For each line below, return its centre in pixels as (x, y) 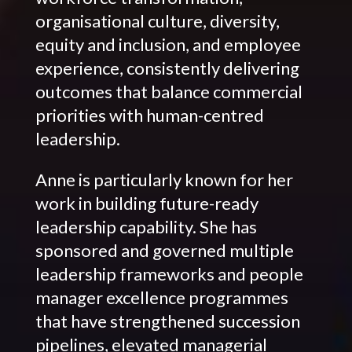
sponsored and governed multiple (164, 250)
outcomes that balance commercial (169, 91)
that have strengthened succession (167, 321)
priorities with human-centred (149, 115)
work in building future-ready (147, 203)
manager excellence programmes (161, 297)
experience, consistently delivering (167, 68)
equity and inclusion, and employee (168, 44)
